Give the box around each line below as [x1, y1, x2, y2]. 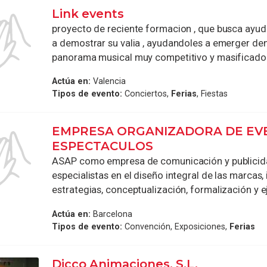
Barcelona [91, 209, 133, 219]
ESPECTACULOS [52, 139, 154, 154]
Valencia [91, 76, 126, 86]
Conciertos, [122, 89, 172, 99]
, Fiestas [197, 89, 228, 99]
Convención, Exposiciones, [122, 222, 230, 231]
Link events [52, 6, 125, 21]
